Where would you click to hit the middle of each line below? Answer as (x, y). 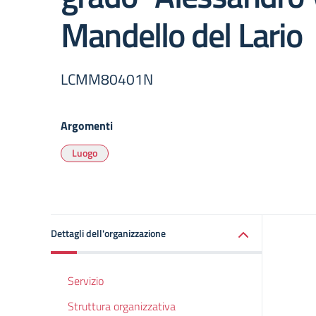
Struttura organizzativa (122, 306)
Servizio (86, 281)
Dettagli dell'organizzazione (108, 233)
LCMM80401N (107, 79)
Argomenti (87, 126)
